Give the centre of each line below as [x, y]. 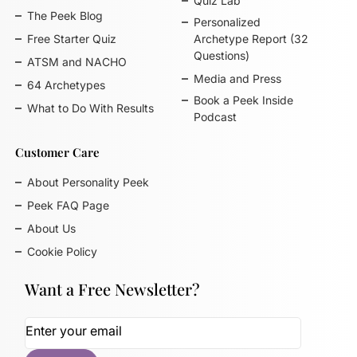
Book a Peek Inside [243, 100]
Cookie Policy [63, 251]
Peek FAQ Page [69, 205]
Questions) [221, 55]
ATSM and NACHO [77, 62]
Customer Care [58, 152]
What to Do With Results [91, 108]
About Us [52, 228]
